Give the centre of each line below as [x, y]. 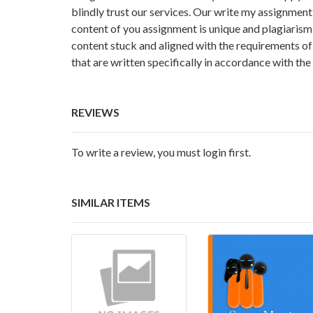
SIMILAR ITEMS [111, 202]
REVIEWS [95, 112]
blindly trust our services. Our [143, 11]
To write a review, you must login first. [161, 152]
